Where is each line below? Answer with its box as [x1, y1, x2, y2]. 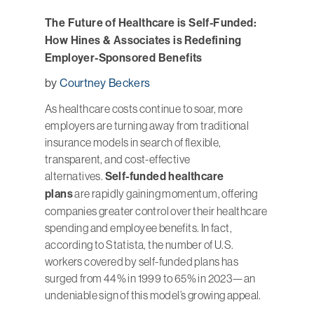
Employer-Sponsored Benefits [45, 51, 203, 65]
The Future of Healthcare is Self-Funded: [45, 16, 257, 30]
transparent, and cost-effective [45, 153, 191, 166]
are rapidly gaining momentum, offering [73, 187, 258, 200]
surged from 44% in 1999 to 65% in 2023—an [45, 272, 256, 285]
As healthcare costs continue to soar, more [45, 102, 243, 116]
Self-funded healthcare [104, 170, 224, 184]
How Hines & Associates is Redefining [45, 34, 242, 48]
